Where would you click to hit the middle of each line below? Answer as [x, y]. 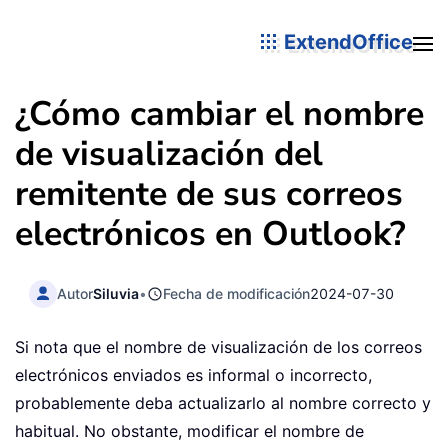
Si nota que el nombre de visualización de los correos [218, 347]
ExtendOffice [346, 41]
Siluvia [116, 293]
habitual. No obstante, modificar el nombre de [189, 431]
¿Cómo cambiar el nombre [219, 114]
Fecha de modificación [237, 293]
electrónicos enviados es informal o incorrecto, [193, 375]
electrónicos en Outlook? [210, 234]
